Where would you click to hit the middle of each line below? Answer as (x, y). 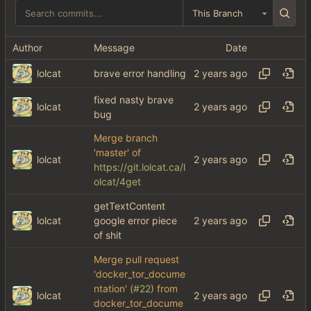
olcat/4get (117, 182)
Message (114, 47)
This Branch (218, 13)
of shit (108, 235)
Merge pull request (136, 259)
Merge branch (126, 138)
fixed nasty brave (134, 100)
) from (164, 289)
